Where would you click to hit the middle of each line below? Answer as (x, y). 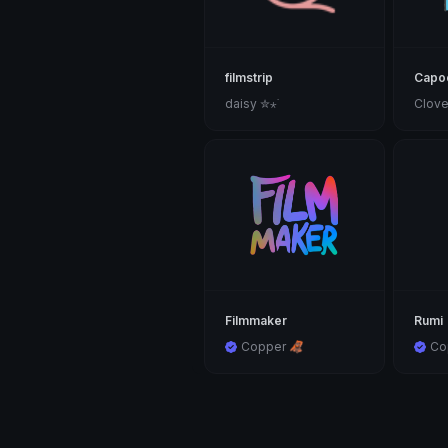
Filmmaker (256, 321)
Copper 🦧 (272, 347)
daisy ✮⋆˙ (252, 104)
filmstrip (249, 78)
